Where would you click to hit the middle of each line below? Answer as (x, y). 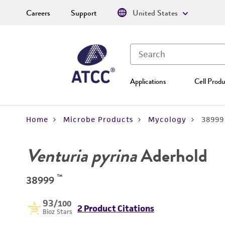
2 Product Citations (116, 208)
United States (155, 13)
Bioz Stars (58, 212)
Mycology (167, 119)
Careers (38, 13)
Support (84, 13)
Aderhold (172, 156)
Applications (148, 81)
